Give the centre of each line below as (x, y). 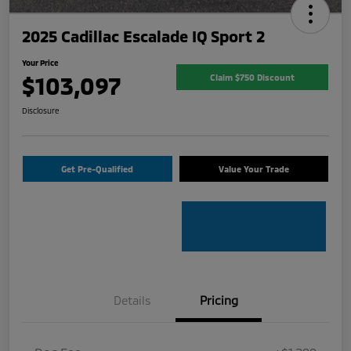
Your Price (40, 62)
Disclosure (41, 110)
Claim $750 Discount (252, 78)
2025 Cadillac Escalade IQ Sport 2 (143, 36)
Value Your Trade (253, 168)
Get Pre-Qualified (98, 168)
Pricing (219, 300)
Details (132, 300)
